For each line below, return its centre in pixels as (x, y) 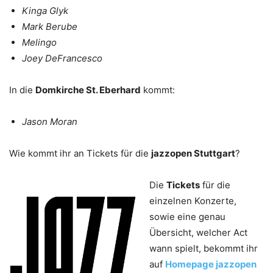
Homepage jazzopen (211, 264)
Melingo (39, 43)
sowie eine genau (187, 217)
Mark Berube (50, 27)
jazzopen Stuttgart (193, 154)
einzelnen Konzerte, (193, 201)
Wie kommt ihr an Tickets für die (80, 154)
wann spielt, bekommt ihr (204, 249)
